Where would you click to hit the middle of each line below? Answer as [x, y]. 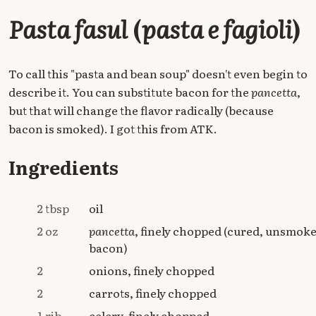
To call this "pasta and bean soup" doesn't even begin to [158, 73]
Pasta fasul [68, 28]
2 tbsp [53, 208]
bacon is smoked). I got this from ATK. [113, 128]
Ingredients [63, 167]
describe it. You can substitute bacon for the [130, 91]
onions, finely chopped [152, 271]
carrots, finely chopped [153, 293]
